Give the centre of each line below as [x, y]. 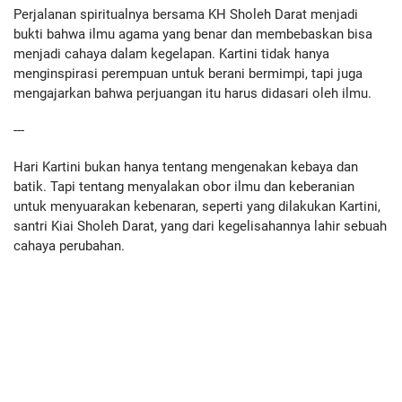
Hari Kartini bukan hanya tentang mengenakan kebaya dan [186, 166]
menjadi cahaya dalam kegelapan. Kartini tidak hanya [171, 54]
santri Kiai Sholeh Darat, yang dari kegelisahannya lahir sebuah [200, 226]
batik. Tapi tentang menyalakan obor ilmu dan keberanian [184, 186]
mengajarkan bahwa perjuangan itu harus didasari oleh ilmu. [192, 94]
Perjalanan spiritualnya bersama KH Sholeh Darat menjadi [186, 15]
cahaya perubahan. [69, 245]
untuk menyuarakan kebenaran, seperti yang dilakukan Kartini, [197, 206]
